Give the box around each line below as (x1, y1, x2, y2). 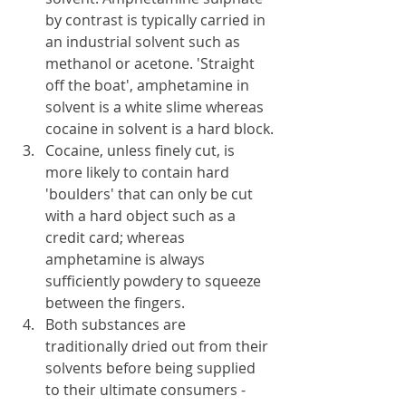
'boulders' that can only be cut (45, 184, 256, 204)
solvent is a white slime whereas (45, 97, 267, 117)
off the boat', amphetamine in (45, 75, 253, 95)
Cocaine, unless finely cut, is (45, 140, 238, 160)
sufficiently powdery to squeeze (45, 271, 265, 291)
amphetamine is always (45, 249, 208, 269)
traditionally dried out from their (45, 336, 272, 356)
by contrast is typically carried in (45, 10, 269, 30)
